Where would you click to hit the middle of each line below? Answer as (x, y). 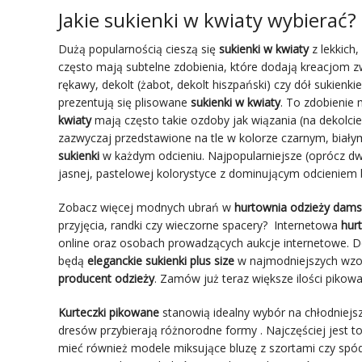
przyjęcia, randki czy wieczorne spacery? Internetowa (200, 225)
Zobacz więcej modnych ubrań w (146, 207)
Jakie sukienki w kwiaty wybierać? (207, 19)
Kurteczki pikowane (109, 312)
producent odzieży (106, 278)
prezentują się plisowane (124, 102)
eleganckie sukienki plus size (161, 260)
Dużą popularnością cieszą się (139, 48)
